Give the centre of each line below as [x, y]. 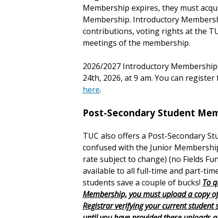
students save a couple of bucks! [142, 182]
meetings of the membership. [136, 43]
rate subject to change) [125, 159]
